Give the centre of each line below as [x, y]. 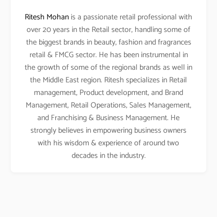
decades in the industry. [108, 156]
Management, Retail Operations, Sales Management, [108, 106]
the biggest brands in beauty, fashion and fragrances [108, 43]
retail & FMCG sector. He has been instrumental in [108, 55]
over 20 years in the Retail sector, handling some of [108, 30]
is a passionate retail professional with [131, 17]
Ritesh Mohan [47, 17]
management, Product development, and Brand [108, 93]
